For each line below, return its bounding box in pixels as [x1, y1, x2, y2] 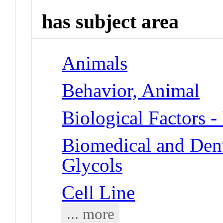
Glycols [62, 154, 123, 176]
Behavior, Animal [62, 79, 200, 101]
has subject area [42, 10, 179, 33]
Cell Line [62, 181, 135, 203]
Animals [62, 52, 128, 74]
